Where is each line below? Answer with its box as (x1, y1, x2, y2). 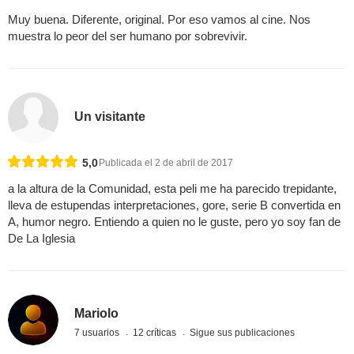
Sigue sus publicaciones (190, 326, 296, 338)
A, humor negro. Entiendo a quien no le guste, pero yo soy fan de (8, 215, 341, 229)
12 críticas (133, 326, 179, 338)
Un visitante (74, 109, 146, 123)
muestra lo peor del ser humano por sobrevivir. (8, 28, 247, 43)
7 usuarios (74, 326, 122, 338)
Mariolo (74, 306, 119, 320)
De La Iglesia (8, 232, 75, 246)
